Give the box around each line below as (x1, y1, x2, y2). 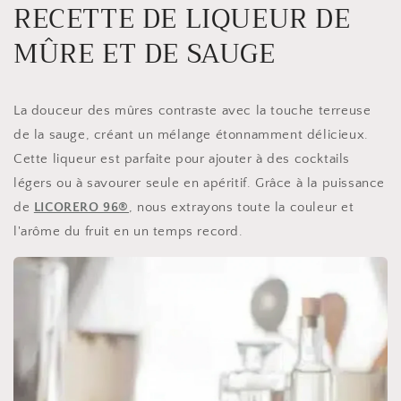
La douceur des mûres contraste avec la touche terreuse (13, 103, 371, 119)
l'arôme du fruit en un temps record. (13, 224, 243, 240)
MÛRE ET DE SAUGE (13, 30, 276, 78)
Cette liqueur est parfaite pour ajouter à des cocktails (13, 151, 351, 167)
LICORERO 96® (33, 200, 130, 216)
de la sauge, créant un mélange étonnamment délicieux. (13, 127, 369, 143)
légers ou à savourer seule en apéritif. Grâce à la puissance (13, 175, 386, 192)
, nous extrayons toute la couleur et (129, 200, 354, 216)
